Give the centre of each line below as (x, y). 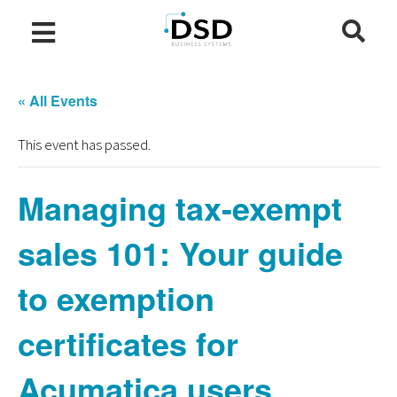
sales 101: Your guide (180, 253)
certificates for (128, 343)
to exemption (116, 298)
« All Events (58, 101)
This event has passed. (84, 144)
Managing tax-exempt (180, 207)
